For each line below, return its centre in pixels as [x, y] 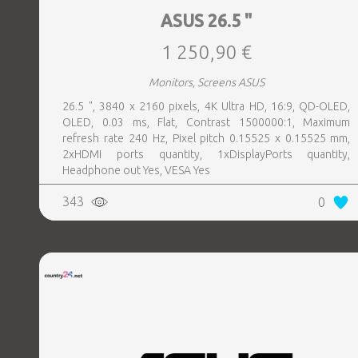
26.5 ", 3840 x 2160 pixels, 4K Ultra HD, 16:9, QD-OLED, [207, 106]
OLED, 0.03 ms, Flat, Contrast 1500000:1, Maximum [207, 122]
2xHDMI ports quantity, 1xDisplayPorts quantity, [207, 154]
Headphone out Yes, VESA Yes [137, 170]
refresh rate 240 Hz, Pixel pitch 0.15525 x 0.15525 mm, [207, 138]
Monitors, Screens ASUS [207, 82]
